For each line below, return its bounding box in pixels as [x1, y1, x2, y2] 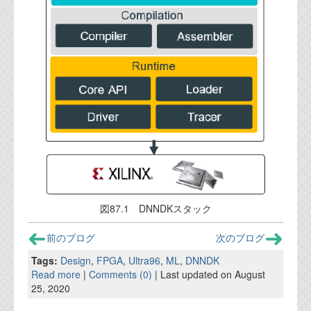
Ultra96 [128, 253, 160, 268]
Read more [31, 267, 81, 282]
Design [60, 253, 91, 268]
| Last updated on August [152, 267, 265, 282]
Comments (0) [89, 267, 152, 282]
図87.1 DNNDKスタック [99, 201, 212, 215]
